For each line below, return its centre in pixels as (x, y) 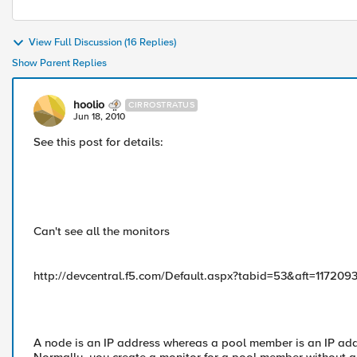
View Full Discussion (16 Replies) (102, 43)
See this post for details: (98, 142)
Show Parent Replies (59, 63)
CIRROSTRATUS (161, 105)
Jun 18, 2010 (99, 117)
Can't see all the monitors (102, 231)
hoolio (89, 105)
